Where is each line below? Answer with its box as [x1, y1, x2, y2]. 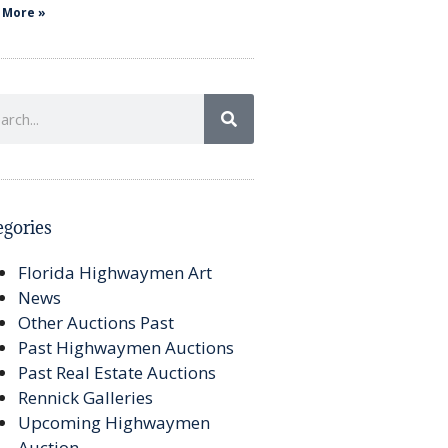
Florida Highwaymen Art [18, 260, 213, 284]
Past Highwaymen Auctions [18, 335, 235, 359]
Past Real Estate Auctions [18, 360, 217, 384]
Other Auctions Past [18, 310, 175, 334]
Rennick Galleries [18, 385, 154, 409]
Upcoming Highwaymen [18, 410, 211, 434]
